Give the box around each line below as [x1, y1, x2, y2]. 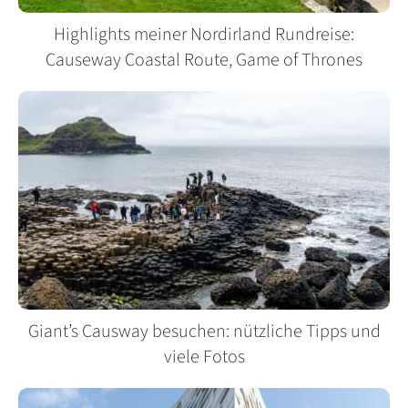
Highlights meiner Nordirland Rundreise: [54, 22, 354, 48]
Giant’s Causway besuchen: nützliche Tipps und [27, 319, 381, 345]
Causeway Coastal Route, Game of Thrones [46, 47, 362, 74]
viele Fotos [163, 344, 245, 371]
